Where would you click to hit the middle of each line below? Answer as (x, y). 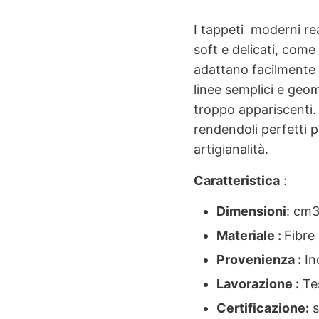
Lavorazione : (257, 283)
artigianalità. (231, 149)
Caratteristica (237, 180)
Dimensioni (251, 211)
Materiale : (250, 235)
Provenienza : (258, 259)
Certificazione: (262, 308)
